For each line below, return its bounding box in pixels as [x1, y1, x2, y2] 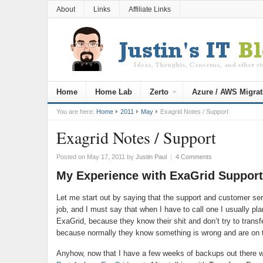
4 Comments [175, 153, 212, 160]
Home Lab [95, 87, 132, 96]
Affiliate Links [128, 5, 171, 14]
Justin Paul [135, 153, 167, 160]
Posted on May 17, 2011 [56, 153, 125, 160]
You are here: [56, 108, 95, 115]
